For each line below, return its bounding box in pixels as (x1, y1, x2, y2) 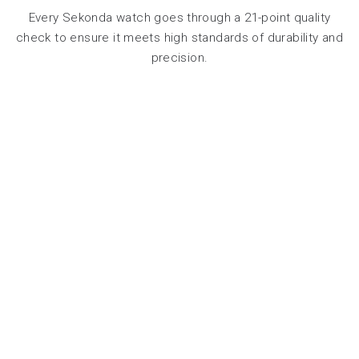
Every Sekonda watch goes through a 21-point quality (28, 10, 331, 25)
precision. (151, 50, 208, 65)
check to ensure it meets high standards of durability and (15, 30, 344, 45)
